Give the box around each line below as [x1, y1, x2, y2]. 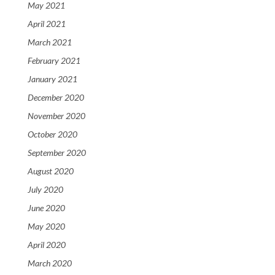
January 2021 [28, 74, 77, 85]
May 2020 [28, 221, 65, 232]
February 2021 [28, 55, 80, 66]
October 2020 [28, 129, 77, 140]
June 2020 [28, 203, 65, 214]
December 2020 [28, 92, 84, 103]
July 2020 [28, 184, 63, 195]
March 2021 [28, 37, 72, 48]
